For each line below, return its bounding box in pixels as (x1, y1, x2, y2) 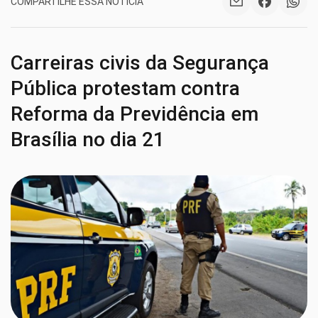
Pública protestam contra (11, 77, 240, 100)
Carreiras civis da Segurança (11, 51, 269, 75)
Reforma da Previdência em (11, 102, 258, 126)
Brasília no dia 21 (11, 128, 165, 151)
